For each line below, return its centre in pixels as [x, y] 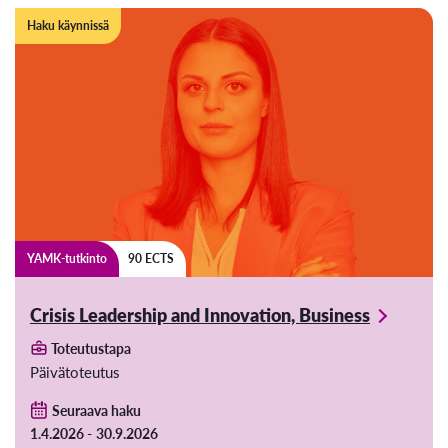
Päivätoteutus [75, 372]
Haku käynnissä [68, 26]
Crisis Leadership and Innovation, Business [200, 315]
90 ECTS [151, 259]
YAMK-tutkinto [67, 259]
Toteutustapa [89, 348]
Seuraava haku [96, 410]
